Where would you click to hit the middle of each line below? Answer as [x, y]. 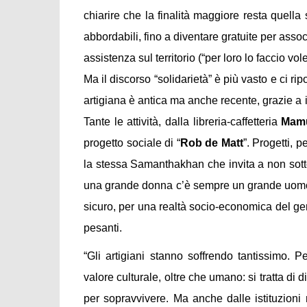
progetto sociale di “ [132, 143]
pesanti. [103, 228]
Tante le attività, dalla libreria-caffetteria [183, 121]
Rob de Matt [211, 143]
